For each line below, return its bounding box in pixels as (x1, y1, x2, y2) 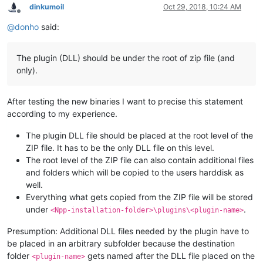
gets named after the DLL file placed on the (85, 251, 255, 261)
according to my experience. (7, 109, 117, 119)
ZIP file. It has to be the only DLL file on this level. (26, 143, 214, 153)
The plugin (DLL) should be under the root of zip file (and (16, 53, 235, 63)
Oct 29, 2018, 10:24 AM (163, 2, 241, 12)
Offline (18, 11, 40, 20)
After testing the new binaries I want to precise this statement (7, 96, 243, 107)
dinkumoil (29, 2, 64, 12)
